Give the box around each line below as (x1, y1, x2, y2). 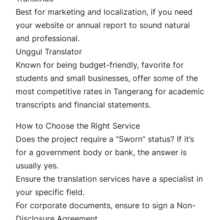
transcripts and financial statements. (16, 100, 151, 110)
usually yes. (16, 161, 58, 171)
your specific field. (16, 187, 84, 197)
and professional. (16, 33, 80, 44)
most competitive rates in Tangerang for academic (16, 86, 204, 97)
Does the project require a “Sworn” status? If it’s (16, 134, 194, 144)
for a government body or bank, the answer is (16, 147, 187, 158)
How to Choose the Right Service (16, 121, 140, 131)
